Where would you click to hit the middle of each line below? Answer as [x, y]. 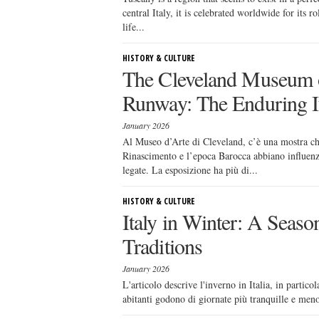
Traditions [162, 246]
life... [134, 27]
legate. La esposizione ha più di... [190, 170]
